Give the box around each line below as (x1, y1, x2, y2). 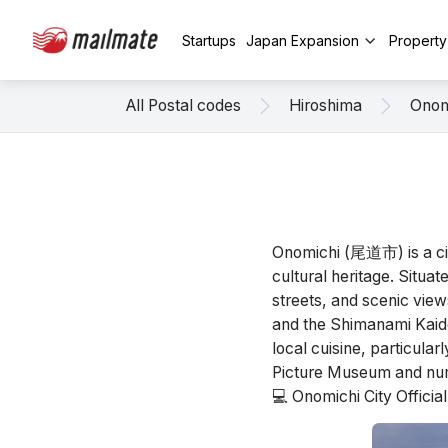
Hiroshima (289, 96, 362, 115)
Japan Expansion (246, 31, 359, 49)
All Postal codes (126, 96, 241, 115)
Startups (182, 31, 236, 49)
